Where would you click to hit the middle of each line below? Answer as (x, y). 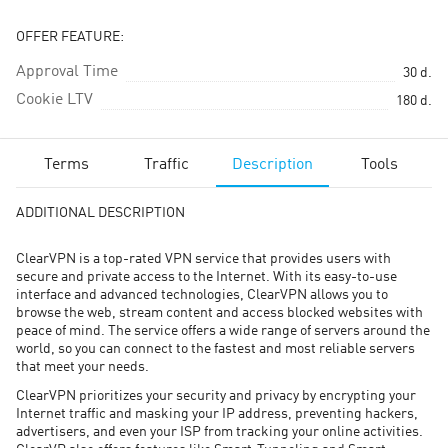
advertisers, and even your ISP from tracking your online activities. (219, 431)
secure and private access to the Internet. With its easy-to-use (206, 277)
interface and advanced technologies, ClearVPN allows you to (202, 295)
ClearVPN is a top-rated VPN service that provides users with (203, 259)
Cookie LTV (54, 100)
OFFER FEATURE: (70, 37)
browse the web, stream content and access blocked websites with (219, 313)
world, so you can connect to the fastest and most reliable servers (215, 349)
